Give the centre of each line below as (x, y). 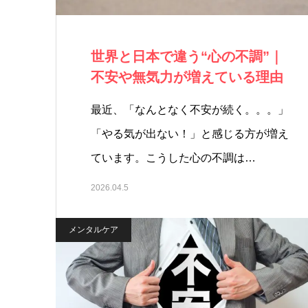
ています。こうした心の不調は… (173, 158)
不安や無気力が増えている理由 (187, 77)
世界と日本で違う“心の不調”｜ (187, 56)
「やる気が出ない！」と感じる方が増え (190, 134)
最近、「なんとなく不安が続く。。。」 (190, 110)
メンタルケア (93, 230)
